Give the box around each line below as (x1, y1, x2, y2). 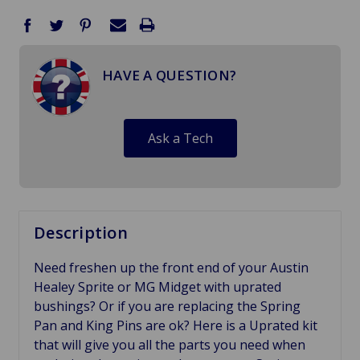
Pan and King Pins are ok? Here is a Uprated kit (34, 317, 317, 334)
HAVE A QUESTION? (102, 66, 236, 85)
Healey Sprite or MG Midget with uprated (34, 278, 281, 296)
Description (34, 222, 128, 243)
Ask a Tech (147, 129, 213, 148)
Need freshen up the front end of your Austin (34, 259, 309, 276)
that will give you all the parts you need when (34, 336, 305, 354)
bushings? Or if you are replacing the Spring (34, 297, 301, 315)
